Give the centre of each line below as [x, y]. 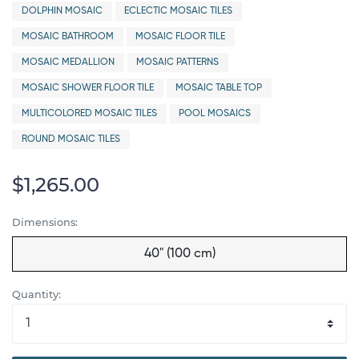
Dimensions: [45, 222]
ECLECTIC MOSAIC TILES [179, 11]
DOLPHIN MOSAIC [62, 11]
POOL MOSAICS [215, 114]
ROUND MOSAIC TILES [71, 139]
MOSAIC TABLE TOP [219, 88]
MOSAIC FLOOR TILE [181, 37]
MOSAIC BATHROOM [67, 37]
